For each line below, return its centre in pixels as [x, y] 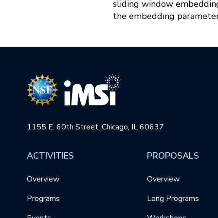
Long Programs [173, 199]
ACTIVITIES [50, 156]
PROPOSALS [173, 156]
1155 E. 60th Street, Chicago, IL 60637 [95, 127]
